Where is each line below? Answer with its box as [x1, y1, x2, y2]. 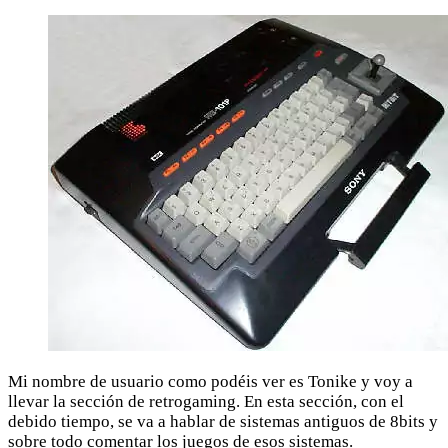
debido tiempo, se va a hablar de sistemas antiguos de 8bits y [8, 411, 438, 431]
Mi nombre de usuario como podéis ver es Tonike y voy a [8, 371, 413, 391]
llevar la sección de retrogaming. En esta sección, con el [8, 391, 404, 411]
